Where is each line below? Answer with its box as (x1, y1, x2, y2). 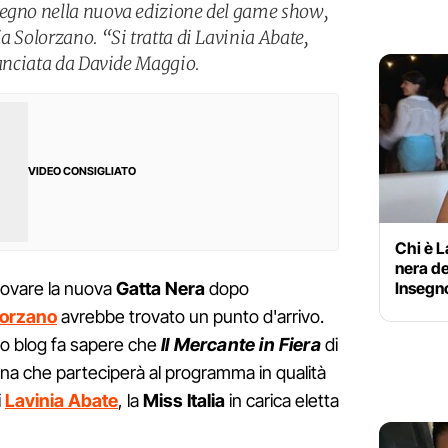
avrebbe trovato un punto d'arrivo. (57, 306, 324, 328)
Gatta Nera (116, 278, 205, 300)
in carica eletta (225, 390, 339, 412)
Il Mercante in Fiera (157, 334, 321, 356)
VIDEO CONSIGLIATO (28, 164, 136, 179)
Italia (187, 390, 225, 412)
